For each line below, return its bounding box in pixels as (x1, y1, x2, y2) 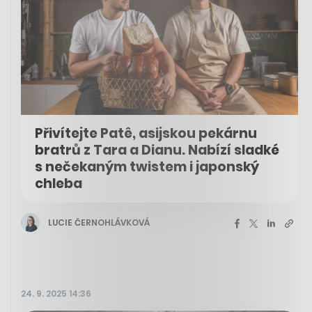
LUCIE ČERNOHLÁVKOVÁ (48, 216, 150, 228)
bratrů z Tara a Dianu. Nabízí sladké (35, 141, 279, 160)
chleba (35, 174, 82, 194)
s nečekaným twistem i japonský (35, 157, 259, 177)
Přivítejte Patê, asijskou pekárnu (35, 124, 257, 143)
